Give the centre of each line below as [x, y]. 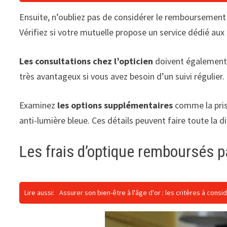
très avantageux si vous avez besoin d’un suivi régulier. [122, 76]
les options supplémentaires [115, 105]
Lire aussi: [40, 193]
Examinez [39, 105]
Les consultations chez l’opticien [86, 61]
